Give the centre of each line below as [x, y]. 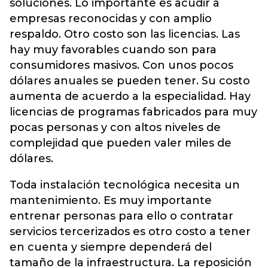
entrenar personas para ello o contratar [121, 216]
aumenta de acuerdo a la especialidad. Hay [130, 97]
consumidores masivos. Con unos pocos [121, 66]
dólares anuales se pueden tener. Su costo [130, 81]
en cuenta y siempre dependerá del [111, 247]
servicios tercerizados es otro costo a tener [130, 232]
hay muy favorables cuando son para [113, 50]
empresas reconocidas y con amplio [111, 19]
